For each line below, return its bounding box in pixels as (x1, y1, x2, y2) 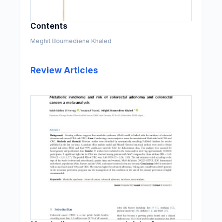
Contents (30, 21, 68, 31)
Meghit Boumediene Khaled (30, 37, 112, 45)
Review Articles (30, 65, 99, 76)
